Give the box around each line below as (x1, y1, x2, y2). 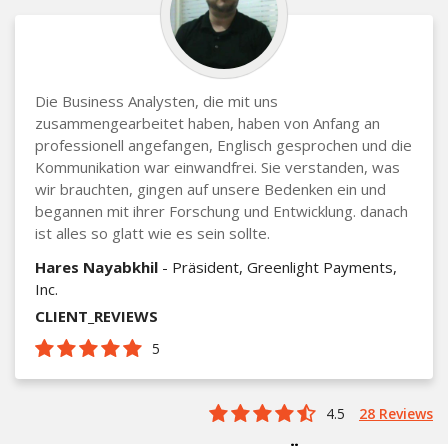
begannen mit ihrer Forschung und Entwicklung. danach (35, 200, 408, 221)
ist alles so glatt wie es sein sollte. (35, 222, 270, 243)
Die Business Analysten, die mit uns (35, 90, 278, 111)
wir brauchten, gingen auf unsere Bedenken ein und (35, 178, 386, 199)
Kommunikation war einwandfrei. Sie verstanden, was (35, 156, 400, 177)
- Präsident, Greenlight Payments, (158, 256, 397, 277)
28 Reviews (359, 403, 433, 423)
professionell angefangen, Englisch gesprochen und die (35, 134, 412, 155)
